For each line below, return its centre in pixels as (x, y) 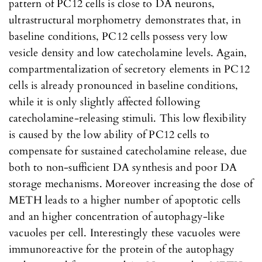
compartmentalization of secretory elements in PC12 (130, 69)
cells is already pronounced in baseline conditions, (124, 85)
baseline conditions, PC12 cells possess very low (118, 36)
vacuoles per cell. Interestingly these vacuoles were (125, 233)
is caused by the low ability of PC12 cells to (109, 135)
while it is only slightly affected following (104, 102)
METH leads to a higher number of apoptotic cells (125, 200)
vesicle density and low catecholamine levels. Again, (128, 53)
